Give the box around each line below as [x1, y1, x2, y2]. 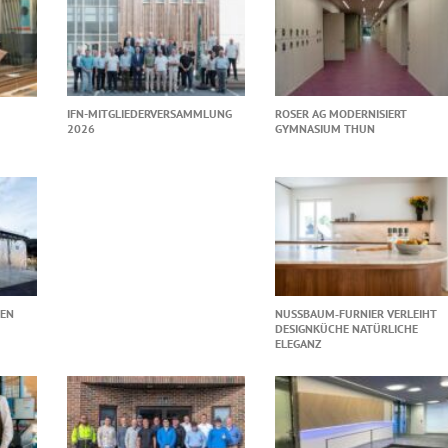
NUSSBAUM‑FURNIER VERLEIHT [275, 306, 438, 321]
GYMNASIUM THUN [275, 120, 376, 136]
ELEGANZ [275, 336, 322, 351]
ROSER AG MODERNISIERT [275, 105, 408, 121]
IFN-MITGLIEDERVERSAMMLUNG [66, 105, 232, 121]
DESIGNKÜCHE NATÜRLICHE [275, 321, 419, 336]
